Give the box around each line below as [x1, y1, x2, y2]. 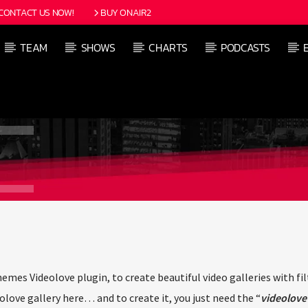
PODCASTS [220, 39, 270, 56]
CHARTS [148, 39, 188, 56]
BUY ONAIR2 [100, 5, 151, 20]
